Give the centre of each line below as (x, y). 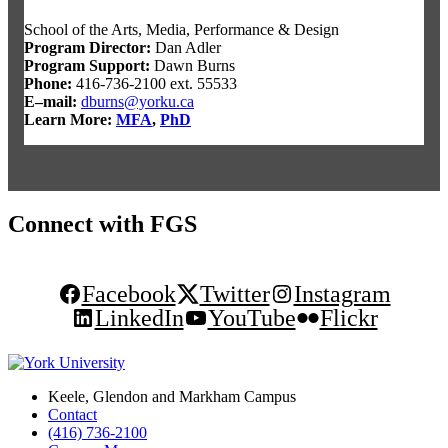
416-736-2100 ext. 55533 (154, 84)
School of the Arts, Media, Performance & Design (181, 30)
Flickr (348, 318)
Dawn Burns (192, 66)
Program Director (85, 48)
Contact (72, 415)
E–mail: (50, 102)
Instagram (342, 294)
